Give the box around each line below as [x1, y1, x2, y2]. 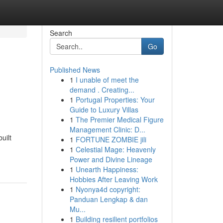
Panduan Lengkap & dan [69, 194, 148, 204]
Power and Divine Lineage [69, 154, 152, 164]
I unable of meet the [75, 75, 139, 85]
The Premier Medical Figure [75, 114, 164, 124]
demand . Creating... [69, 85, 134, 95]
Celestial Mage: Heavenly [75, 144, 156, 154]
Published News [49, 65, 100, 75]
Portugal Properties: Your [75, 95, 155, 105]
